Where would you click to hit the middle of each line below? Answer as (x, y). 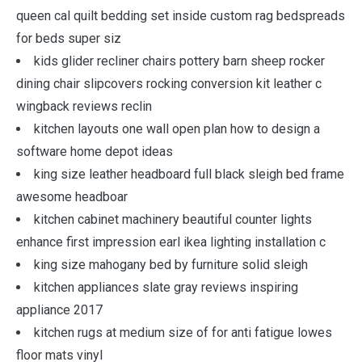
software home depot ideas (95, 152)
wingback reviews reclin (84, 106)
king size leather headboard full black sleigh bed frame (189, 174)
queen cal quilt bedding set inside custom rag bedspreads (181, 16)
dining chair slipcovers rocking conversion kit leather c (169, 84)
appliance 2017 (59, 310)
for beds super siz (69, 38)
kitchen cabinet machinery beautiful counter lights (173, 219)
